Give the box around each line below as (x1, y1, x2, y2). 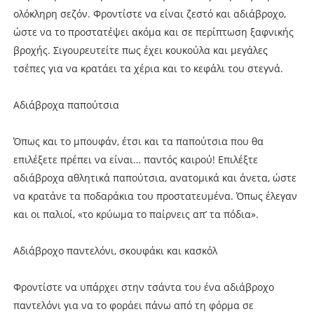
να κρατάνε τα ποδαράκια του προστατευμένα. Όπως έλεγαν (13, 189, 297, 203)
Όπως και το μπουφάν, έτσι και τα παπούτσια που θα (13, 134, 264, 148)
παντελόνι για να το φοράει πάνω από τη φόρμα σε (13, 298, 254, 312)
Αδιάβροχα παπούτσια (13, 97, 119, 111)
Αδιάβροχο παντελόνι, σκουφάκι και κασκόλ (13, 243, 217, 257)
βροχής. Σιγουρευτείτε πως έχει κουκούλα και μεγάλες (13, 43, 268, 57)
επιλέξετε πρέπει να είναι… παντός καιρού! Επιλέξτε (13, 152, 258, 166)
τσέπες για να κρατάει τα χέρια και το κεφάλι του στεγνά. (13, 61, 283, 75)
